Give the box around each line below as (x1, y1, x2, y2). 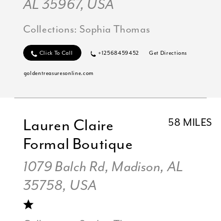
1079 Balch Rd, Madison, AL (23, 159, 184, 176)
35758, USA (23, 178, 97, 194)
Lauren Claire (23, 116, 114, 135)
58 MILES (168, 116, 213, 129)
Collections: (23, 24, 80, 36)
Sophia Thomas (79, 24, 150, 36)
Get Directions (148, 49, 187, 56)
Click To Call (39, 49, 73, 56)
